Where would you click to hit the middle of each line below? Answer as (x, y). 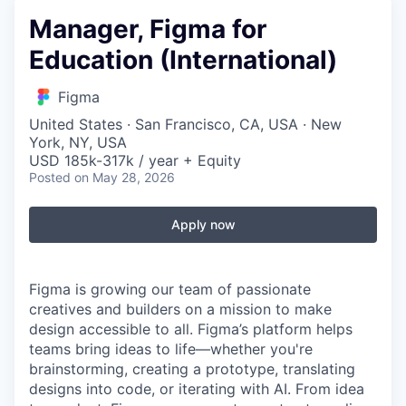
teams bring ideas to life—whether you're (171, 349)
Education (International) (183, 60)
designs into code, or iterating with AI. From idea (197, 389)
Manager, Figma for (148, 29)
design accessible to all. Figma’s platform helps (191, 329)
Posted (50, 177)
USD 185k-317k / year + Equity (135, 160)
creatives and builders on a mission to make (180, 309)
